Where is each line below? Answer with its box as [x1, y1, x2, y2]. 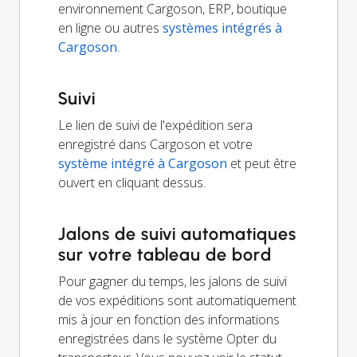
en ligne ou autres [58, 19, 163, 37]
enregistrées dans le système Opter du [58, 330, 277, 348]
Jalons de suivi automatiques [58, 223, 296, 245]
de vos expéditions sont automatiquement [58, 292, 296, 310]
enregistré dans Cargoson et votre [58, 135, 253, 154]
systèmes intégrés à [163, 19, 282, 37]
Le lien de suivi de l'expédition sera [58, 116, 253, 135]
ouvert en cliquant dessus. [58, 174, 206, 192]
